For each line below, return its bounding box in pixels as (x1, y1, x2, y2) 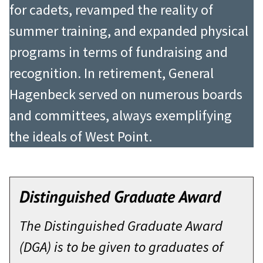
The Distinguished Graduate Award (19, 217, 222, 235)
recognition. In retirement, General (9, 64, 214, 83)
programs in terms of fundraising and (9, 43, 228, 62)
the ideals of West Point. (9, 127, 152, 146)
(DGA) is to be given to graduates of (19, 238, 223, 257)
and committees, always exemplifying (9, 106, 232, 125)
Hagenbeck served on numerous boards (9, 85, 242, 104)
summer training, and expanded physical (9, 22, 248, 41)
